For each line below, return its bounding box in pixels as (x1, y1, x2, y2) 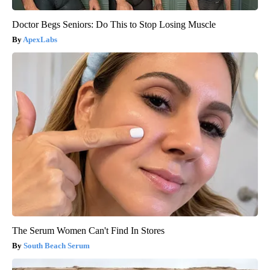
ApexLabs (23, 34, 57, 44)
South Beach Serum (24, 240, 90, 250)
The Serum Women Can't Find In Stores (12, 225, 165, 236)
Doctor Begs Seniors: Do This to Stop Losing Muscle (12, 19, 216, 30)
